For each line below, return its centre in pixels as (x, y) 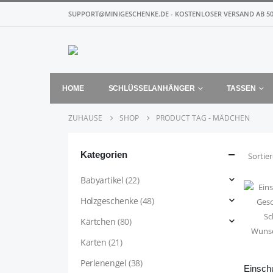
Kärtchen (98, 222)
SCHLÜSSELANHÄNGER (151, 88)
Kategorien (104, 154)
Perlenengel (104, 263)
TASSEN (241, 88)
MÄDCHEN (231, 118)
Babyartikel (102, 180)
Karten (94, 242)
